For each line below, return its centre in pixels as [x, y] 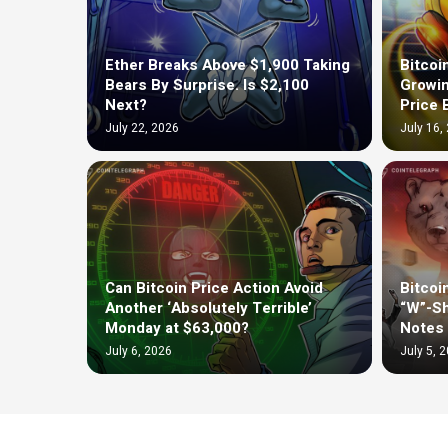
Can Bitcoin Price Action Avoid [214, 287]
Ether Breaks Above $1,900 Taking [227, 64]
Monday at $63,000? [177, 327]
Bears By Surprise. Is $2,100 [207, 84]
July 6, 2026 [138, 350]
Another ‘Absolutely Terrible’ [208, 307]
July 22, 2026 [142, 127]
